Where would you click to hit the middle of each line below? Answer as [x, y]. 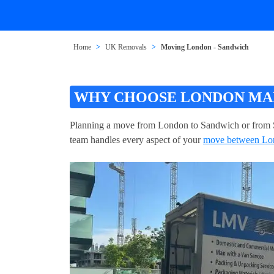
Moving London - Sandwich [205, 47]
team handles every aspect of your [136, 139]
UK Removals [126, 47]
